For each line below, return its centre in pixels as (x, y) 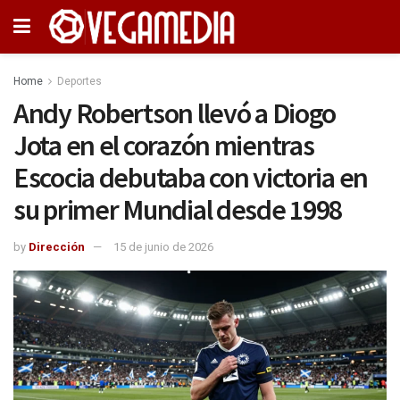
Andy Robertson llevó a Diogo (175, 113)
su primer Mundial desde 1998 (178, 210)
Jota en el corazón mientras (164, 146)
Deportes (79, 81)
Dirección (57, 246)
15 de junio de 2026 (163, 246)
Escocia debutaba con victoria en (191, 178)
